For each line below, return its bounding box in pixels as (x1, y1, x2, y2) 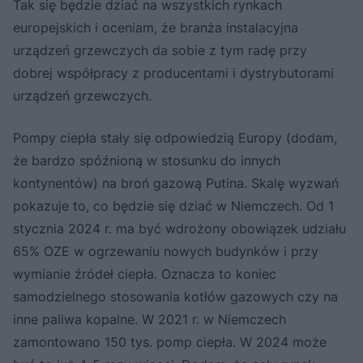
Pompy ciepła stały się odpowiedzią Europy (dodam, (13, 129, 337, 146)
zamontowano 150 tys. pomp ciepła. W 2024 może (13, 333, 327, 350)
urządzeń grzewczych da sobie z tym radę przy (13, 41, 307, 58)
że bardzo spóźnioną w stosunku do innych (13, 152, 280, 169)
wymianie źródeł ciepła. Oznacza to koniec (13, 265, 276, 282)
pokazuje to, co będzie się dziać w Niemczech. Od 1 (13, 197, 334, 214)
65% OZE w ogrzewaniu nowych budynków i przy (13, 242, 318, 259)
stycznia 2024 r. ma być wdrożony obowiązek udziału (13, 220, 346, 237)
